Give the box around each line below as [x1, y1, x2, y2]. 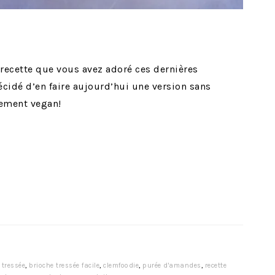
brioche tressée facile [29, 261, 99, 270]
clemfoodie [103, 261, 139, 270]
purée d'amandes [142, 261, 201, 270]
